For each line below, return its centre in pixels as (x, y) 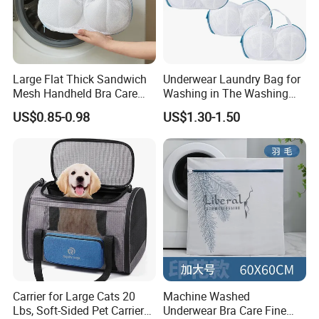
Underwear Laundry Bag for (231, 79)
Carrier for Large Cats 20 (74, 297)
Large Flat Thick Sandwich (80, 79)
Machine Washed (206, 297)
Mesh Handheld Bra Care (75, 94)
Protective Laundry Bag (72, 108)
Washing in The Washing (225, 94)
